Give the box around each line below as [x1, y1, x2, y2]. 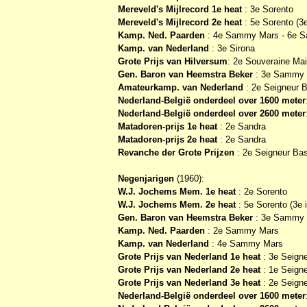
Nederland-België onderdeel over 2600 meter [118, 108, 306, 119]
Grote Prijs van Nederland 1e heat [118, 251, 260, 262]
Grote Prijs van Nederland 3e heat [118, 277, 260, 288]
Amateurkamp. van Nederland [118, 82, 243, 93]
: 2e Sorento [238, 186, 287, 197]
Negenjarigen [118, 173, 174, 184]
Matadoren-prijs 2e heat [118, 134, 217, 145]
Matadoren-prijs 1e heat [118, 121, 217, 132]
